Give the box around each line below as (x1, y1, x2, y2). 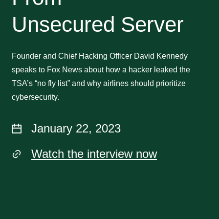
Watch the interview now (31, 147, 157, 160)
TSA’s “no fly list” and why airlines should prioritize (12, 79, 186, 88)
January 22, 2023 (31, 122, 121, 135)
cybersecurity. (12, 93, 59, 101)
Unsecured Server (12, 12, 184, 36)
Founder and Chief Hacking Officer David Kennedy (12, 52, 188, 60)
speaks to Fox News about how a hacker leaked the (12, 66, 190, 74)
